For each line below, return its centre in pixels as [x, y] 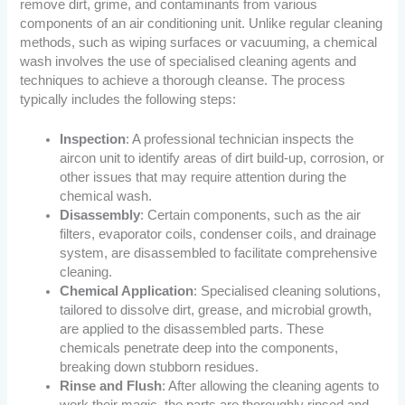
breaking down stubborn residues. [160, 367]
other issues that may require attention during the [203, 178]
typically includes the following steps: [128, 100]
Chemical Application [127, 292]
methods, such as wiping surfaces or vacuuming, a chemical [199, 43]
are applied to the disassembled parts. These [192, 330]
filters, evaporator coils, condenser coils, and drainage [218, 235]
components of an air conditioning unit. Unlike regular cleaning [202, 24]
